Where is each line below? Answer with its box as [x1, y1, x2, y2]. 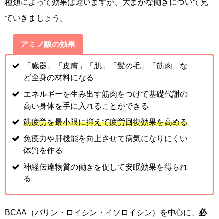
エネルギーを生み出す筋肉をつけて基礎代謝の [23, 89, 188, 98]
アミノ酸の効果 [21, 40, 75, 48]
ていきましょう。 [5, 14, 67, 22]
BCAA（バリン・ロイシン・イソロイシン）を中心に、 [5, 208, 199, 216]
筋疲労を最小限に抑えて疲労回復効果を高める [23, 118, 188, 126]
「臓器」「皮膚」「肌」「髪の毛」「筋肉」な [23, 62, 188, 70]
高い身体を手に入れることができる [23, 101, 149, 109]
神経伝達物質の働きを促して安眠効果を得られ [23, 162, 188, 171]
